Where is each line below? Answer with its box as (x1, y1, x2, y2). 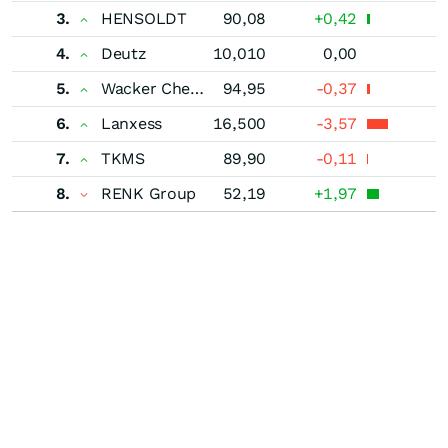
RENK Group (101, 183, 196, 203)
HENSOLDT (101, 8, 187, 28)
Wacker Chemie (190, 78, 204, 98)
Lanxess (101, 113, 162, 133)
